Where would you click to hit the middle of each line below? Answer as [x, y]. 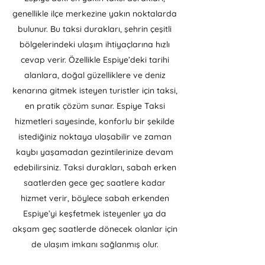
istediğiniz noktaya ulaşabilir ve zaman [95, 137]
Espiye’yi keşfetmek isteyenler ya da [95, 214]
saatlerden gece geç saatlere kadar [95, 183]
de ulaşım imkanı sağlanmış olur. [95, 244]
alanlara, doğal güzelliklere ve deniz [95, 75]
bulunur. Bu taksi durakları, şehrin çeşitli [95, 29]
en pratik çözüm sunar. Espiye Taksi [95, 106]
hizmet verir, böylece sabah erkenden [95, 198]
